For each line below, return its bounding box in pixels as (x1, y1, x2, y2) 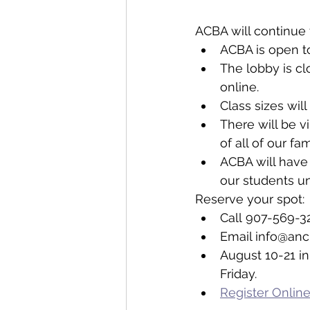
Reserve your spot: (195, 192, 308, 206)
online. (220, 80, 259, 94)
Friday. (220, 266, 257, 281)
